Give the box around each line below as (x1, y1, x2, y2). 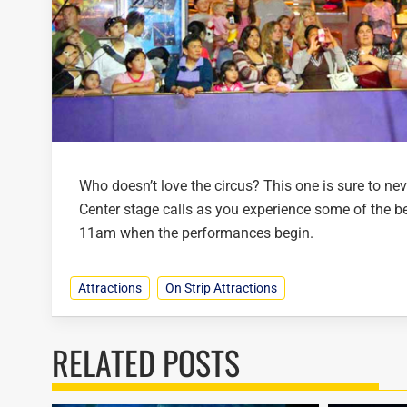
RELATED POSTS (52, 338, 240, 387)
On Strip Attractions (165, 281, 277, 296)
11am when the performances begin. (79, 224, 313, 243)
